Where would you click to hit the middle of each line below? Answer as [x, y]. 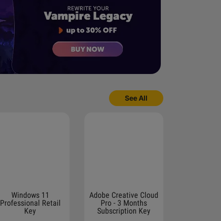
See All [136, 98]
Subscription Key [124, 211]
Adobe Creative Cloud [124, 195]
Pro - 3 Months [124, 203]
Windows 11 [30, 195]
